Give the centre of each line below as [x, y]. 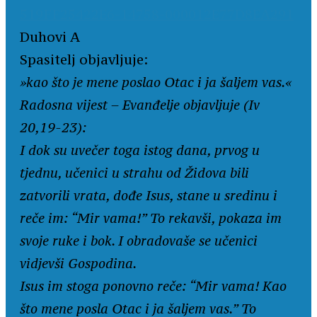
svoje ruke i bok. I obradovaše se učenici [139, 241]
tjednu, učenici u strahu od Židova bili [134, 173]
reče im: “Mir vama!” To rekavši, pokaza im [151, 218]
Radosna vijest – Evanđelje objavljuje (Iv [140, 105]
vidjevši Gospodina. [78, 264]
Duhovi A [50, 37]
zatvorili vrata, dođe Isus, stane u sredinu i [149, 196]
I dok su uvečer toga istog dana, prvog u [140, 150]
